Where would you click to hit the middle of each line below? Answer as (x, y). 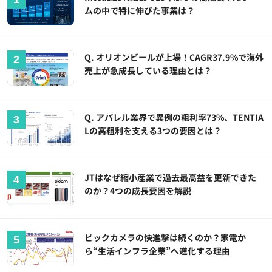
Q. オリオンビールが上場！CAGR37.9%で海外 (174, 57)
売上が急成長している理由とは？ (148, 70)
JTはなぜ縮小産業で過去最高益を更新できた (171, 177)
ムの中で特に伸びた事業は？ (140, 10)
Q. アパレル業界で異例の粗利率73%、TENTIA (174, 117)
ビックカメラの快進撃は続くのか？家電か (165, 237)
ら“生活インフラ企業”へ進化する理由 (158, 250)
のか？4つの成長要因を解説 (138, 190)
